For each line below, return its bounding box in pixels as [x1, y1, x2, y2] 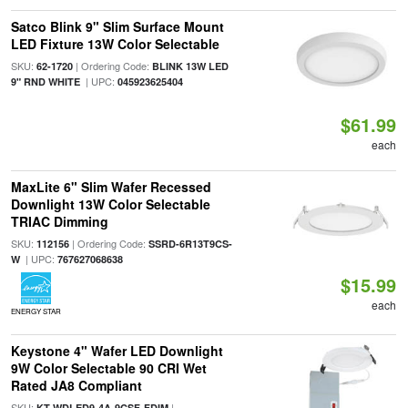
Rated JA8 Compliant [10, 376, 142, 394]
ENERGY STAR [10, 306, 61, 316]
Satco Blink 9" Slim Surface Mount [10, 17, 224, 36]
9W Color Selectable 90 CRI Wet [10, 359, 207, 377]
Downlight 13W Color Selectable [10, 195, 210, 213]
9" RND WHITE [10, 75, 80, 88]
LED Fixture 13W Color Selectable [10, 35, 219, 53]
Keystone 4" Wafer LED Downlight [10, 342, 223, 360]
